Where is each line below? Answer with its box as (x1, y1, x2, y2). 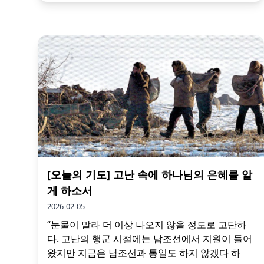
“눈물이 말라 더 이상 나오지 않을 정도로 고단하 (47, 217, 246, 231)
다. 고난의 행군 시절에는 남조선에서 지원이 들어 (47, 232, 252, 245)
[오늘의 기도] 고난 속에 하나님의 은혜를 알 (47, 167, 252, 181)
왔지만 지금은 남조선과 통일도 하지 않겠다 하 (47, 246, 240, 259)
